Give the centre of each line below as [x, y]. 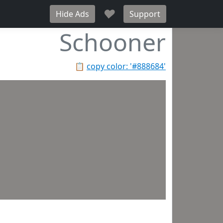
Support [145, 14]
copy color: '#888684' [126, 66]
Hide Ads [72, 14]
